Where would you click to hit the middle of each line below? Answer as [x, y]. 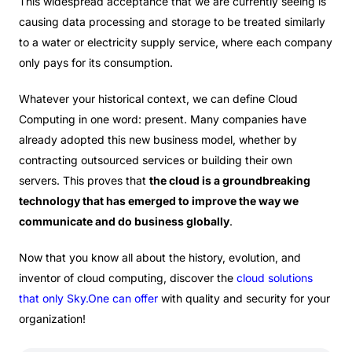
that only [43, 298]
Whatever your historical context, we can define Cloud [158, 99]
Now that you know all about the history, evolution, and [160, 257]
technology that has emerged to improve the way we [159, 201]
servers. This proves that [84, 180]
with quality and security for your [244, 298]
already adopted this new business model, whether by [158, 139]
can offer [134, 298]
